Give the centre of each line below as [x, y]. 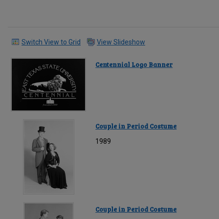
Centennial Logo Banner [134, 65]
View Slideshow [121, 42]
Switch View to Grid [51, 42]
